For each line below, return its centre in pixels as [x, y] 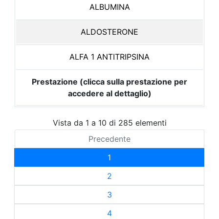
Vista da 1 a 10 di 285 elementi [109, 122]
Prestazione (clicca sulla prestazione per [109, 82]
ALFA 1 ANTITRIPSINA [109, 57]
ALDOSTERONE [109, 32]
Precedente [109, 139]
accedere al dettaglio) [109, 93]
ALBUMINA [109, 7]
